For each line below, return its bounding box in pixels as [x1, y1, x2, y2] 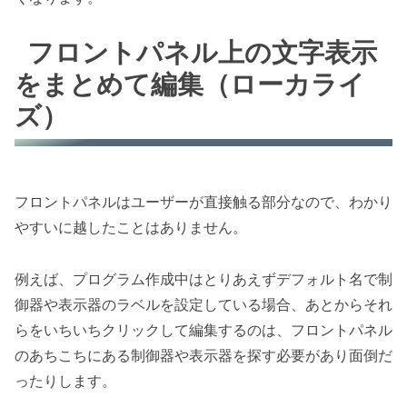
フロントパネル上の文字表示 [27, 35, 378, 68]
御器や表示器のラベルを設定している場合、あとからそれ [15, 294, 392, 313]
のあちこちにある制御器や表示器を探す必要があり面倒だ [15, 345, 392, 364]
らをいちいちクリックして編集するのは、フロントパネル [15, 320, 392, 339]
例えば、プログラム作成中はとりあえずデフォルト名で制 [15, 269, 392, 288]
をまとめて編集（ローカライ [15, 67, 365, 100]
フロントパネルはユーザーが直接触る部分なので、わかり [15, 193, 392, 211]
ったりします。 [15, 371, 116, 390]
